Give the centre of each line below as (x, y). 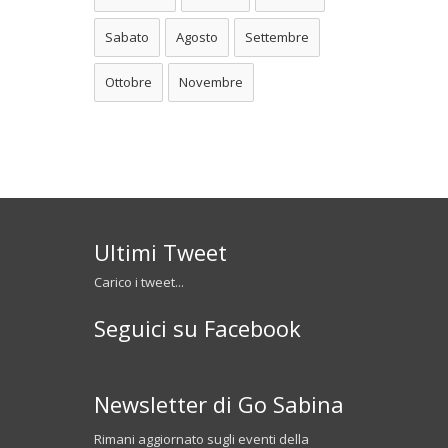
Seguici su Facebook (197, 327)
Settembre (277, 36)
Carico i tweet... (139, 281)
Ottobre (128, 81)
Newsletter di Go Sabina (219, 403)
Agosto (197, 36)
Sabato (127, 36)
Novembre (211, 81)
